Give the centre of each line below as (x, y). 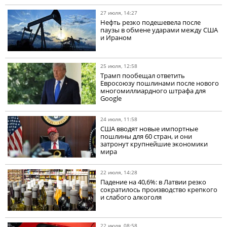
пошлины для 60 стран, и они (146, 136)
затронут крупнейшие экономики (154, 144)
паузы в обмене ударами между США (159, 30)
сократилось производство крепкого (159, 189)
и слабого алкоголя (131, 197)
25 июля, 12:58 (119, 66)
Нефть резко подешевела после (151, 22)
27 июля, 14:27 (119, 12)
